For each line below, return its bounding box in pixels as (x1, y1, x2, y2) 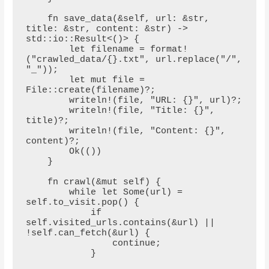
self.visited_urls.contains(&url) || (25, 218, 215, 229)
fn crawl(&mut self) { (25, 177, 47, 188)
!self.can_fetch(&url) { (25, 228, 150, 239)
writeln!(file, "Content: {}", (25, 126, 69, 137)
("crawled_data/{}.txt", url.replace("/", (25, 55, 242, 65)
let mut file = (25, 75, 69, 86)
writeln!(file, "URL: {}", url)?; (25, 95, 69, 106)
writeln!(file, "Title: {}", (25, 106, 69, 116)
